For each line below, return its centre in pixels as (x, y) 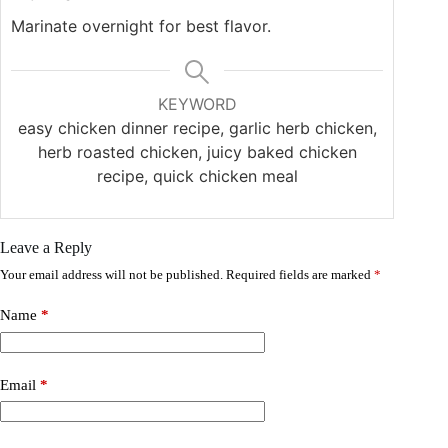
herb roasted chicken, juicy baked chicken (197, 152)
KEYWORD (197, 104)
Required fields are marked (300, 275)
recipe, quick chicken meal (197, 176)
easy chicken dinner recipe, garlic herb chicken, (197, 128)
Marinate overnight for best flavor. (141, 26)
